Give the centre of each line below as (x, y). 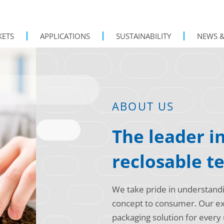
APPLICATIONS (65, 36)
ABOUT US (143, 106)
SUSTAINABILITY (143, 36)
